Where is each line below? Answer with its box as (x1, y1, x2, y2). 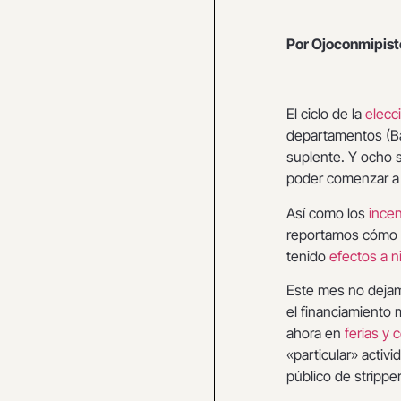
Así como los (286, 203, 369, 222)
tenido (286, 246, 329, 265)
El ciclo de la (286, 105, 365, 124)
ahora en (286, 324, 345, 343)
